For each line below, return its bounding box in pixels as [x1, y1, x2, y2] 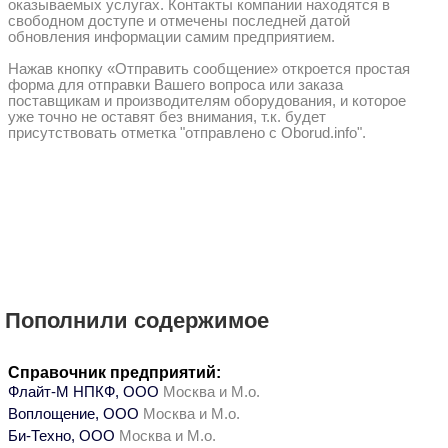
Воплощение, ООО [8, 406, 143, 422]
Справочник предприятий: [8, 364, 221, 381]
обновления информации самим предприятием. [8, 29, 335, 46]
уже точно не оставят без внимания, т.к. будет [8, 109, 326, 126]
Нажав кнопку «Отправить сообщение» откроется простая [8, 61, 410, 78]
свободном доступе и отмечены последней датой [8, 13, 350, 30]
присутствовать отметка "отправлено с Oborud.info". [8, 125, 366, 142]
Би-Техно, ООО [8, 428, 119, 444]
